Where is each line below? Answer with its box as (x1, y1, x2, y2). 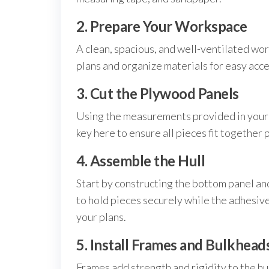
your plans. (76, 210, 126, 223)
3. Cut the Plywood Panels (76, 85, 239, 102)
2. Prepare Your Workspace (76, 17, 247, 35)
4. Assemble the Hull (76, 152, 205, 169)
